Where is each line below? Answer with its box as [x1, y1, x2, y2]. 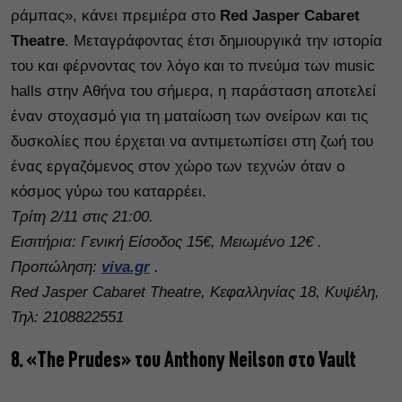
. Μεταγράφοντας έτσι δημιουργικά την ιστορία [65, 32, 382, 50]
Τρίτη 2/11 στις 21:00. [11, 208, 153, 226]
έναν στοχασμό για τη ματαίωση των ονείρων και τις [11, 108, 368, 126]
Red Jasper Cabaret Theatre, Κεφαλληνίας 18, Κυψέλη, [11, 284, 380, 301]
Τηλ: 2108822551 [11, 309, 124, 327]
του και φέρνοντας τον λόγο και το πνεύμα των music [11, 57, 375, 75]
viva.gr [101, 258, 150, 276]
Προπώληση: [11, 258, 101, 276]
